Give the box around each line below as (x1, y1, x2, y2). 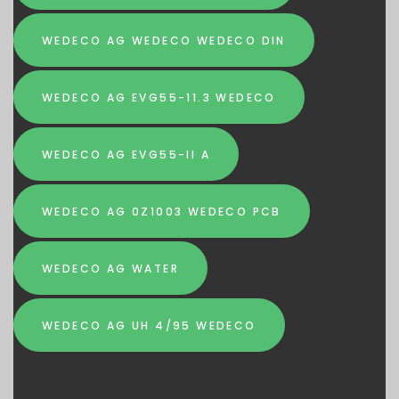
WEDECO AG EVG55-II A (42, 146, 210, 162)
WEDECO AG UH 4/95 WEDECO (42, 317, 256, 333)
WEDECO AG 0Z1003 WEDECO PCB (42, 203, 281, 219)
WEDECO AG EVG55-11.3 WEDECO (42, 89, 276, 105)
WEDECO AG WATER (42, 260, 179, 276)
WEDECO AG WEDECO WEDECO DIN (42, 32, 286, 48)
